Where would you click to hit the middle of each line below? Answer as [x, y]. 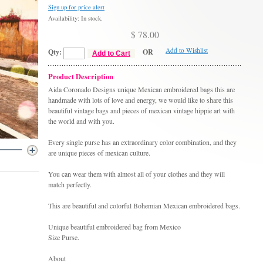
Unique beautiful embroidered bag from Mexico [114, 226]
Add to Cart [111, 53]
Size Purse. [64, 237]
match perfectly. [70, 184]
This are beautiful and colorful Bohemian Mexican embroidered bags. [144, 205]
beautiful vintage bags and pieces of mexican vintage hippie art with [141, 110]
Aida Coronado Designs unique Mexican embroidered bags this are [141, 89]
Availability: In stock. [75, 18]
